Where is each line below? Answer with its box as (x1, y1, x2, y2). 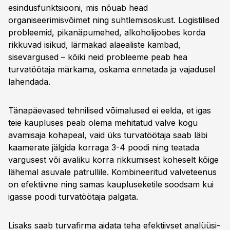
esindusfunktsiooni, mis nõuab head (8, 3, 148, 13)
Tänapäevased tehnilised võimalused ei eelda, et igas (8, 105, 211, 116)
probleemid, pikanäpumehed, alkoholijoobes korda (8, 27, 205, 37)
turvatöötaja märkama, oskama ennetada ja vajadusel (8, 64, 215, 74)
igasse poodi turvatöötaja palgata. (8, 191, 138, 202)
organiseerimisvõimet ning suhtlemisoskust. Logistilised (8, 15, 219, 25)
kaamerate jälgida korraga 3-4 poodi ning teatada (8, 142, 199, 152)
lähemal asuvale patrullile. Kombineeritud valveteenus (8, 167, 217, 177)
